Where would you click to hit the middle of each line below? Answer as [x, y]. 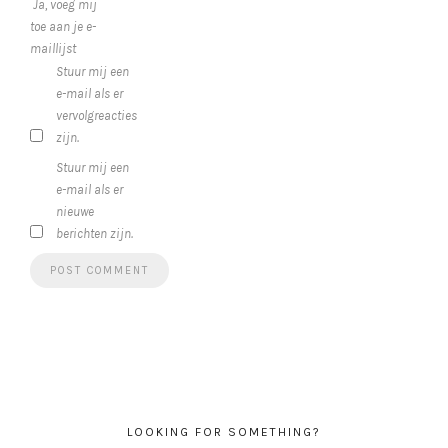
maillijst [53, 49]
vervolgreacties [96, 116]
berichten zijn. [94, 234]
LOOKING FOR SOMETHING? [224, 432]
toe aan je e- [63, 27]
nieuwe [75, 212]
